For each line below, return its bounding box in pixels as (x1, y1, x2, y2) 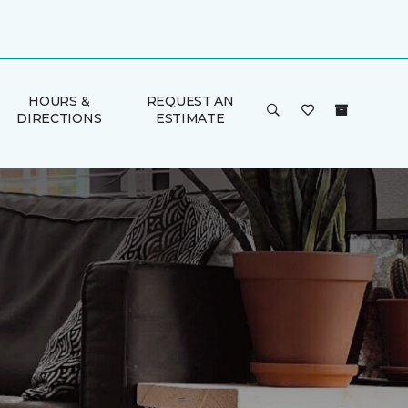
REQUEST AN (146, 93, 234, 109)
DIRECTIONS (16, 110, 102, 127)
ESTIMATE (155, 110, 225, 127)
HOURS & (28, 93, 90, 109)
